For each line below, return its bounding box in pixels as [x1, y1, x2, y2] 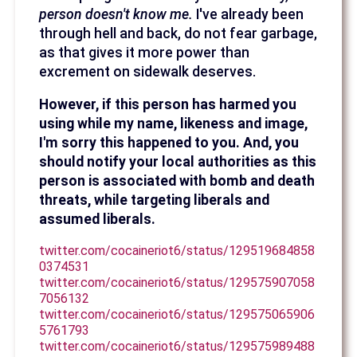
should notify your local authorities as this [39, 154, 317, 171]
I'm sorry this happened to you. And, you [39, 135, 300, 151]
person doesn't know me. [39, 6, 194, 22]
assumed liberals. [39, 211, 156, 228]
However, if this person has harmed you [39, 96, 297, 113]
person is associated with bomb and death [39, 173, 316, 190]
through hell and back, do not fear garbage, [39, 25, 318, 41]
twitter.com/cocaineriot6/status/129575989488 [39, 338, 316, 354]
